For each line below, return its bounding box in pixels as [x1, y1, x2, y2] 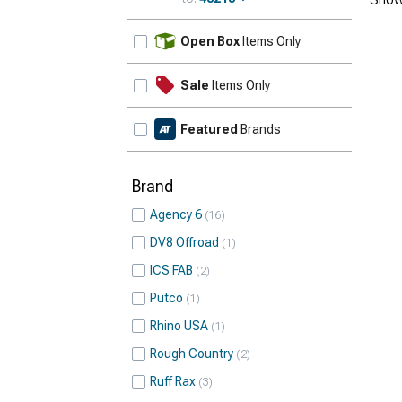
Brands [238, 122, 281, 136]
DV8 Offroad [150, 235, 219, 249]
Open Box [180, 34, 240, 48]
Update [299, 26, 345, 40]
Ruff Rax [150, 374, 196, 389]
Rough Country [150, 346, 233, 361]
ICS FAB [150, 263, 193, 277]
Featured [180, 122, 238, 136]
